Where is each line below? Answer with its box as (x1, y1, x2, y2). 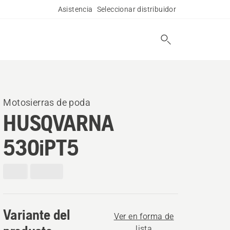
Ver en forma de (113, 212, 174, 221)
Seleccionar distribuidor (97, 5, 177, 13)
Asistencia (57, 5, 93, 13)
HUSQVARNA (3, 110, 114, 136)
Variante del (3, 206, 70, 223)
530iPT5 (3, 135, 79, 160)
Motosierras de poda (3, 97, 90, 108)
